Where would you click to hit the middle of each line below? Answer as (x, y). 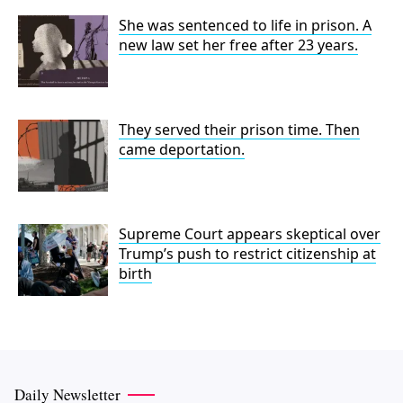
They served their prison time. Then (239, 129)
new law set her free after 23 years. (238, 45)
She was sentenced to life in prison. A (245, 25)
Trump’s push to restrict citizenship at (247, 253)
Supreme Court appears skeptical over (250, 233)
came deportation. (182, 149)
